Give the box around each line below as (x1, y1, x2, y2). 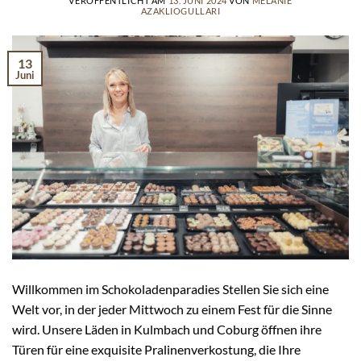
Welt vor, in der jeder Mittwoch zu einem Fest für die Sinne (12, 301, 332, 317)
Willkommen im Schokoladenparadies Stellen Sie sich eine (12, 280, 329, 297)
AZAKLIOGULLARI (140, 5, 221, 16)
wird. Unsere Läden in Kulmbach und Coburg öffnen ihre (12, 321, 322, 337)
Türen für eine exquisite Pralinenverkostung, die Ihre (12, 341, 301, 357)
